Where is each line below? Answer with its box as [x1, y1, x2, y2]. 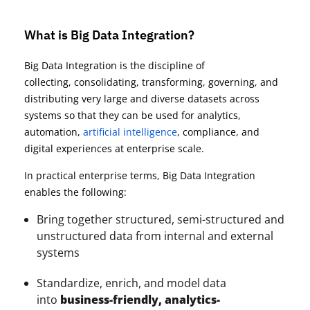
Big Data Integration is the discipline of [24, 59, 205, 72]
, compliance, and [177, 125, 259, 138]
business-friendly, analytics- [60, 292, 220, 307]
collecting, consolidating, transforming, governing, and [24, 75, 278, 89]
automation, [24, 125, 83, 138]
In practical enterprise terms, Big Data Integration [24, 169, 255, 182]
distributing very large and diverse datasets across [24, 92, 259, 105]
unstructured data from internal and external [37, 228, 273, 244]
